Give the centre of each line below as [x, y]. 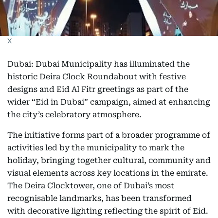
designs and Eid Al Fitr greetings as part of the [98, 89]
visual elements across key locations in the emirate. [108, 173]
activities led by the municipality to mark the [96, 148]
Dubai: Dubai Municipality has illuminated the [99, 64]
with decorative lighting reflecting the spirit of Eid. [108, 211]
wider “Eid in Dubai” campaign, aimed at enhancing [109, 102]
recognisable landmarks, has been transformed [100, 198]
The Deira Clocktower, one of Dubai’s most [91, 186]
